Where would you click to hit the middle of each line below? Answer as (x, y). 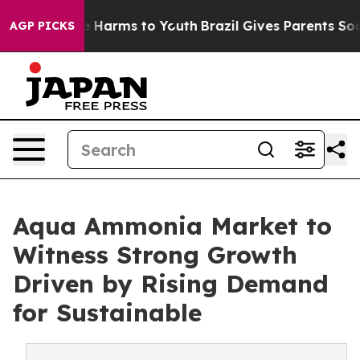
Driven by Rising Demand (171, 284)
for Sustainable (107, 313)
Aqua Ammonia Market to (172, 226)
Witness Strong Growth (155, 255)
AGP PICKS (42, 26)
